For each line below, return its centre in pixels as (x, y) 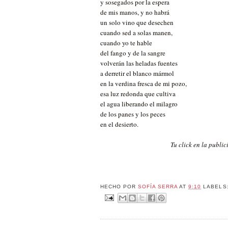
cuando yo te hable (126, 43)
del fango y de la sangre (133, 53)
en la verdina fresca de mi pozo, (144, 84)
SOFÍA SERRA (159, 187)
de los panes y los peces (133, 114)
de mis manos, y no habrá (135, 12)
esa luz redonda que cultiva (138, 94)
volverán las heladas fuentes (139, 63)
